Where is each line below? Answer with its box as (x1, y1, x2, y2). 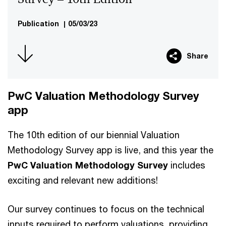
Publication (18, 19, 61, 28)
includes (168, 159, 205, 171)
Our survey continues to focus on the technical (8, 203, 204, 214)
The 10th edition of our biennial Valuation (8, 129, 180, 140)
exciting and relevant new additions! (8, 175, 158, 186)
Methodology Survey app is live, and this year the (8, 144, 213, 155)
